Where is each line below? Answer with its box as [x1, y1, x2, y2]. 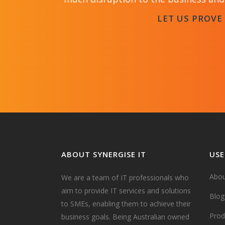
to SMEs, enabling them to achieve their [61, 199, 191, 208]
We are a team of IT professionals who [61, 173, 189, 182]
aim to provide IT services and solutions [61, 186, 191, 195]
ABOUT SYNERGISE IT [61, 149, 146, 159]
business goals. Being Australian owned [61, 212, 189, 221]
